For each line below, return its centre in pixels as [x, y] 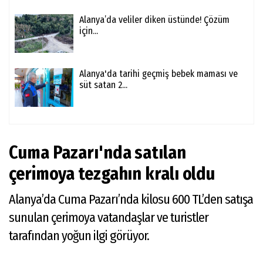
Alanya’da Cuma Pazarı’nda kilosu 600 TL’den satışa [131, 199]
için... [89, 31]
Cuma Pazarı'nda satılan [97, 152]
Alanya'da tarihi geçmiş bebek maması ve [159, 73]
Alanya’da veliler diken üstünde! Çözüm [154, 19]
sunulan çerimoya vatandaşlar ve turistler [109, 217]
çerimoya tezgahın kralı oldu [115, 173]
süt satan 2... [103, 85]
